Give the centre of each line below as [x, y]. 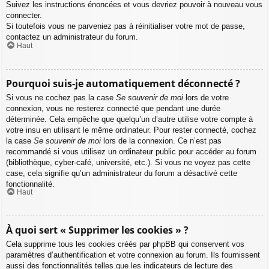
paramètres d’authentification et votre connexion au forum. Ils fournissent [133, 255]
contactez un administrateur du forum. [72, 37]
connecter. [24, 16]
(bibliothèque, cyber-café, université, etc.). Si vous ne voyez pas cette [128, 162]
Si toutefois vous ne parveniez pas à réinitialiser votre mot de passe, [125, 26]
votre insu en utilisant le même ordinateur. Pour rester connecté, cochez [131, 130]
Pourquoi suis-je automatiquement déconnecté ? [123, 83]
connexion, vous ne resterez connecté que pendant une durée [113, 108]
